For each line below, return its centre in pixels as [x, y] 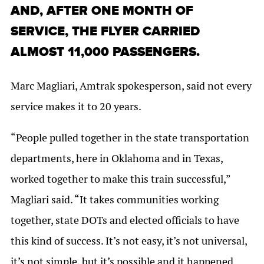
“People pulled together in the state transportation [130, 138]
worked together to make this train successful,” [121, 179]
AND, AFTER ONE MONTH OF [102, 11]
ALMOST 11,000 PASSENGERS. [105, 52]
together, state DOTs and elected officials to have [125, 220]
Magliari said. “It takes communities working [115, 200]
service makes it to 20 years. [76, 107]
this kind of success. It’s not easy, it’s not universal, [129, 241]
